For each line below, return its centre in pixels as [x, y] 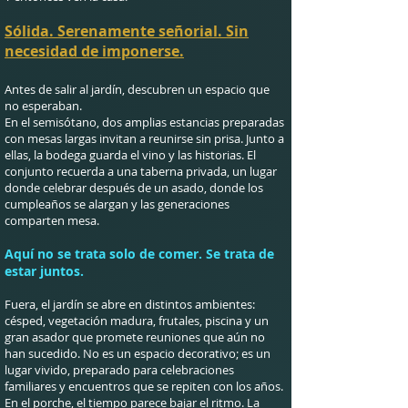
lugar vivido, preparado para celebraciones [119, 370]
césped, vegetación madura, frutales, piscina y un [137, 321]
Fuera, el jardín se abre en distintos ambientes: [130, 304]
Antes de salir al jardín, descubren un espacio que [137, 89]
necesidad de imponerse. [94, 51]
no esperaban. [43, 106]
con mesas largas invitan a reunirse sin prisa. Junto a [144, 138]
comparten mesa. [52, 220]
